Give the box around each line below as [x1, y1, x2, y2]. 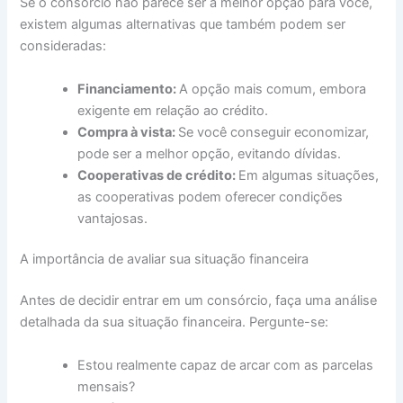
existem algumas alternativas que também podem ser [20, 16, 346, 33]
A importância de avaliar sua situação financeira [20, 251, 309, 268]
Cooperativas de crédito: [77, 166, 239, 184]
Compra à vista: [77, 123, 179, 140]
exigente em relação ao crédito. [77, 102, 269, 119]
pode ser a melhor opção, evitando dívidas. [77, 145, 342, 162]
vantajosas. [77, 210, 148, 227]
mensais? [77, 378, 136, 395]
